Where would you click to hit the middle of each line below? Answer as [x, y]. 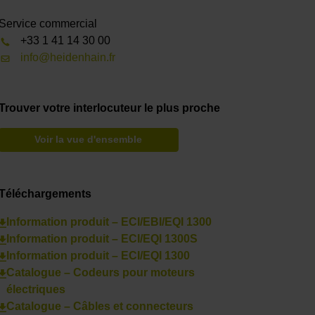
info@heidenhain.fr [67, 58]
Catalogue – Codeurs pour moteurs [100, 273]
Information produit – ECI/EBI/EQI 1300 [109, 222]
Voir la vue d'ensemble [89, 140]
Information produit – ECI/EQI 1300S [102, 239]
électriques [36, 290]
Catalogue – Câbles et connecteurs [99, 307]
